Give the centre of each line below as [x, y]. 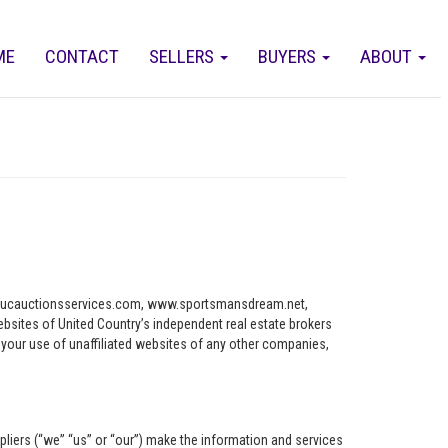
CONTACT [82, 56]
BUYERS [289, 56]
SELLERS [183, 56]
